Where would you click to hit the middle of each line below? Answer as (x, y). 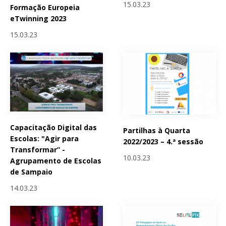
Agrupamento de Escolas (56, 160)
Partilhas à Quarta (157, 130)
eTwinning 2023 (38, 19)
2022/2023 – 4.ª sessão (163, 141)
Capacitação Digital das (53, 127)
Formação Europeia (45, 8)
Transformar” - (38, 149)
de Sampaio (31, 172)
